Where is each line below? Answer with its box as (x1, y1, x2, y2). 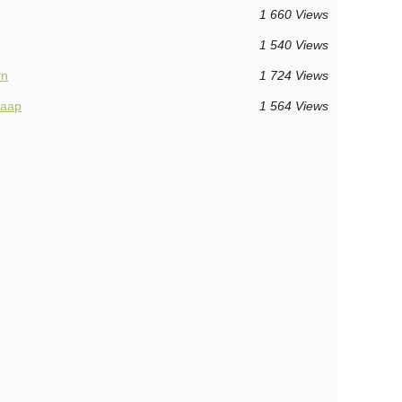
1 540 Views (259, 38, 328, 52)
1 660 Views (259, 7, 328, 22)
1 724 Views (259, 68, 328, 83)
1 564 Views (259, 99, 328, 113)
